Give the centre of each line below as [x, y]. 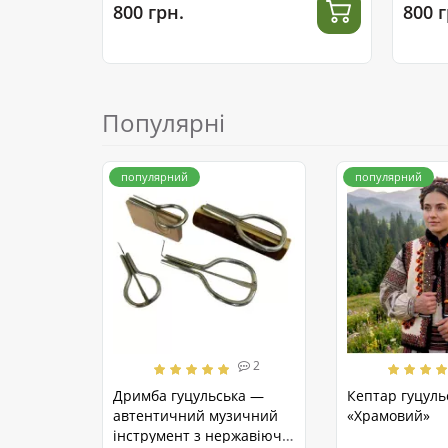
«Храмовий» [388, 416]
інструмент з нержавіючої [203, 436]
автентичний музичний [195, 416]
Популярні [163, 123]
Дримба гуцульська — [188, 396]
